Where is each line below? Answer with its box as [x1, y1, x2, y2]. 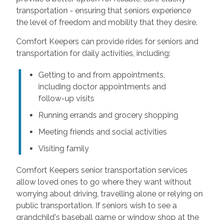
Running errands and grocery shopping [38, 110, 178, 120]
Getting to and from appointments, [38, 70, 165, 80]
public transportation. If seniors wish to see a [16, 200, 177, 210]
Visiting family [38, 143, 89, 153]
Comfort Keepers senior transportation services [16, 165, 188, 175]
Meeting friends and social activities [38, 127, 167, 137]
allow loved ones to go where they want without [16, 177, 192, 187]
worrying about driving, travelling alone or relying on [16, 189, 203, 198]
